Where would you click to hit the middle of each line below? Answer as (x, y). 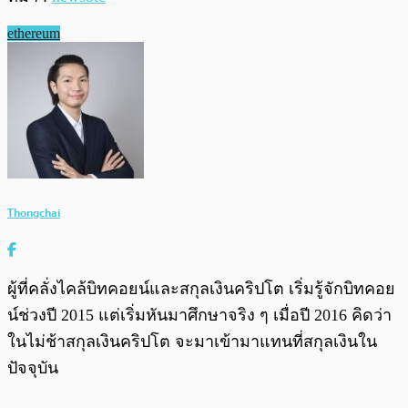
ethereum (34, 34)
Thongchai (34, 212)
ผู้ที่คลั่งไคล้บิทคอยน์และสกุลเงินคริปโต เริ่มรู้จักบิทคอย (201, 288)
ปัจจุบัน (33, 367)
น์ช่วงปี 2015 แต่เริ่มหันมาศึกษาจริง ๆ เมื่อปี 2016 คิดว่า (199, 315)
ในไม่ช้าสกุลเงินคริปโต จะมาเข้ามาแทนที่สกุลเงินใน (192, 341)
